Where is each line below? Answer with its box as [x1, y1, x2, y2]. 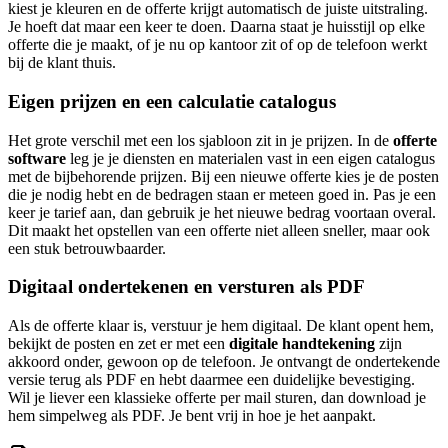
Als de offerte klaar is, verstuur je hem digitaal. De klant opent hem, [8, 317, 434, 335]
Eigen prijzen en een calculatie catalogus [8, 90, 336, 112]
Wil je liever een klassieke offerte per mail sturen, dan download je [8, 389, 426, 407]
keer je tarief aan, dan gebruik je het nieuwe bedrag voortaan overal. [8, 203, 436, 221]
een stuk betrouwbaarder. [8, 239, 166, 257]
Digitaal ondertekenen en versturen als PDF [8, 276, 365, 298]
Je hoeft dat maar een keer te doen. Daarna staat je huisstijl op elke [8, 18, 425, 36]
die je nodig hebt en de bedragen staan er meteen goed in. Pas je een [8, 185, 436, 203]
